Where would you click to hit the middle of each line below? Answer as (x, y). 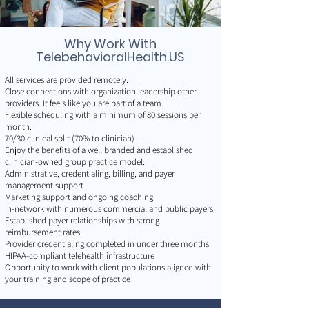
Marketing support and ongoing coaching (79, 197)
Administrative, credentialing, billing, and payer (90, 173)
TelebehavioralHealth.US (110, 57)
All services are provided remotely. (68, 80)
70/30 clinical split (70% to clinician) (70, 138)
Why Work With (110, 44)
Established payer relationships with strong (82, 220)
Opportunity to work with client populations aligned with (108, 267)
